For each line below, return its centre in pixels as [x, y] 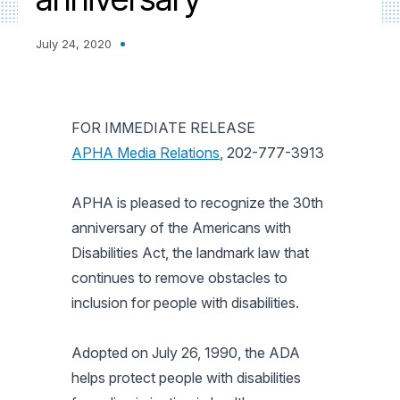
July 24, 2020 [74, 44]
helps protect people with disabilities [186, 378]
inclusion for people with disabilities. [185, 303]
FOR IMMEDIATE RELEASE [163, 128]
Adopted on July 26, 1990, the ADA [186, 353]
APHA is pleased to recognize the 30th [197, 203]
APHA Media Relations [146, 153]
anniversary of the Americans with [181, 228]
